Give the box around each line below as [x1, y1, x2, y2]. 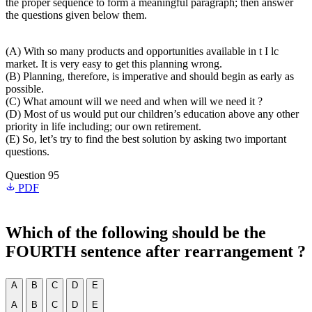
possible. [6, 83, 44, 95]
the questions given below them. [6, 9, 147, 21]
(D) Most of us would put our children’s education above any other [6, 108, 299, 120]
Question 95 [6, 169, 59, 181]
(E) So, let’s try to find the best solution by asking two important [6, 133, 286, 145]
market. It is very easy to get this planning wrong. [6, 58, 222, 70]
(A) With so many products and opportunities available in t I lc [6, 45, 279, 57]
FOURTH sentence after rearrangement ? [6, 242, 306, 260]
